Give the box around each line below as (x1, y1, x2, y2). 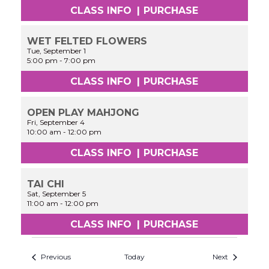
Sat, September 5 (27, 189, 86, 198)
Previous (41, 252, 71, 262)
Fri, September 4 (27, 118, 85, 127)
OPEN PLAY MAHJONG (27, 107, 140, 119)
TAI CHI (27, 178, 65, 190)
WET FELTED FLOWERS (27, 35, 148, 47)
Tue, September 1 (27, 46, 86, 56)
